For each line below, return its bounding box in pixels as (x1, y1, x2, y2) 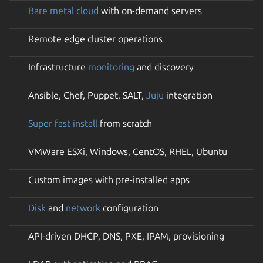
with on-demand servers (99, 5, 202, 16)
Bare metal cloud (28, 5, 99, 16)
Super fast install (28, 117, 97, 129)
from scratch (97, 117, 152, 129)
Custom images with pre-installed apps (28, 174, 190, 185)
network (66, 202, 100, 213)
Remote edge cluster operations (28, 33, 163, 44)
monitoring (88, 61, 134, 72)
